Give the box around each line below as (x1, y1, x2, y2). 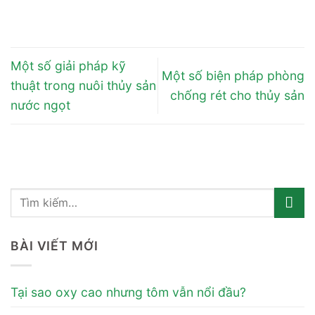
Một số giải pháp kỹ (11, 58, 126, 73)
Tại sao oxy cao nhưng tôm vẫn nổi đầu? (11, 285, 246, 300)
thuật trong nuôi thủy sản (11, 77, 156, 93)
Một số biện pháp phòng (162, 67, 304, 83)
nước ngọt (11, 97, 70, 112)
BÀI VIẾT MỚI (11, 238, 98, 254)
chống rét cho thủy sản (170, 87, 304, 103)
